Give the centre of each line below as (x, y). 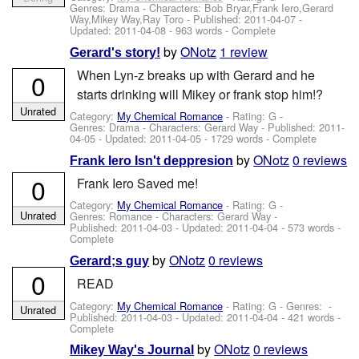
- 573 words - (310, 228)
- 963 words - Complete (221, 30)
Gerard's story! (115, 52)
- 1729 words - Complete (259, 139)
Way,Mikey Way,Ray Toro (127, 19)
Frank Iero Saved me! (137, 184)
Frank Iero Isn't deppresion (152, 160)
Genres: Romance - (116, 216)
